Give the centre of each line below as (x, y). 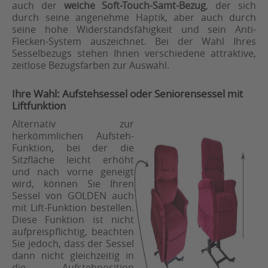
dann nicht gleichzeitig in (73, 256)
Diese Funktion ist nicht (73, 220)
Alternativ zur (73, 124)
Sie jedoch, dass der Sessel (73, 244)
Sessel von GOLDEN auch (73, 196)
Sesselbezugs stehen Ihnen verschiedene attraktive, (134, 54)
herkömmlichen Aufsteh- (73, 136)
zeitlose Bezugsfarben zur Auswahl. (91, 66)
